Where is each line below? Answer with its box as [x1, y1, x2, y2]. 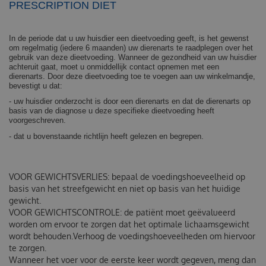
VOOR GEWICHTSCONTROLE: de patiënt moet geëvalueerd [9, 207, 235, 217]
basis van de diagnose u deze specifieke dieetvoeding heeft [9, 106, 214, 116]
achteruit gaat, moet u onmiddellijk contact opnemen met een [9, 62, 219, 71]
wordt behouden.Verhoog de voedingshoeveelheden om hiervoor [9, 230, 255, 241]
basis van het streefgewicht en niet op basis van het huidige [9, 183, 240, 194]
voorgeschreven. [9, 116, 66, 125]
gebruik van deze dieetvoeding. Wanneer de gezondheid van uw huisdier [9, 52, 256, 62]
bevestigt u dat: [9, 81, 62, 90]
